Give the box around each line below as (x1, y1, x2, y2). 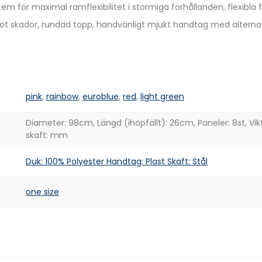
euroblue (82, 91, 119, 102)
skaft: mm (26, 129, 68, 141)
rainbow (46, 91, 78, 102)
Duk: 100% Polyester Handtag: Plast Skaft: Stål (26, 156, 208, 167)
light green (140, 91, 184, 102)
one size (26, 186, 59, 198)
